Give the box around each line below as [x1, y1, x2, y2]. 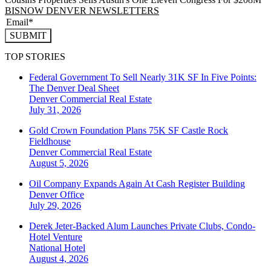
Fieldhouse [29, 135, 71, 146]
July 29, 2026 [29, 200, 81, 211]
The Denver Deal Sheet [29, 82, 119, 93]
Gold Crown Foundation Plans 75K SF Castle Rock [29, 125, 228, 135]
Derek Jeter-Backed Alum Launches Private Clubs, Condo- [29, 220, 255, 231]
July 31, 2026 [29, 104, 81, 115]
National [29, 242, 64, 253]
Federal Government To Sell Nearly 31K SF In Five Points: [29, 71, 256, 82]
